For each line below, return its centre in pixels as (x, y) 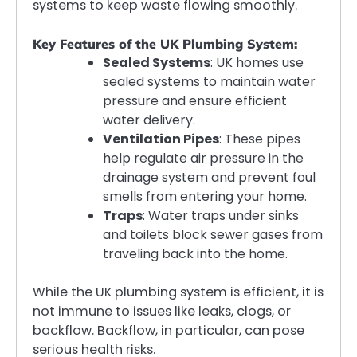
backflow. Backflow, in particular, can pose (169, 330)
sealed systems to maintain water (209, 81)
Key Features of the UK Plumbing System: (165, 43)
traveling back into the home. (195, 253)
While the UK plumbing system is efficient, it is (178, 292)
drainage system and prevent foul (209, 177)
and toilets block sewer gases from (213, 234)
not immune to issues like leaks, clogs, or (162, 311)
